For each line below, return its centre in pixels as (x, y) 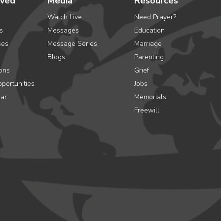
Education (149, 30)
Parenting (149, 57)
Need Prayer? (155, 17)
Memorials (150, 97)
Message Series (72, 44)
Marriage (148, 44)
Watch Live (65, 17)
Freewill (147, 110)
